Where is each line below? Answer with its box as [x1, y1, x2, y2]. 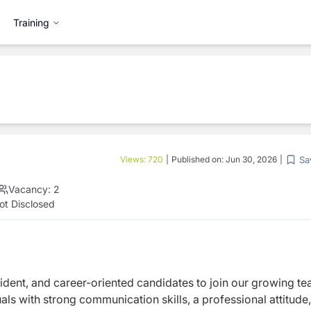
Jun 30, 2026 [226, 154, 277, 165]
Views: [120, 154, 148, 165]
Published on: [171, 154, 226, 165]
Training [13, 16, 49, 28]
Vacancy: [8, 183, 51, 195]
